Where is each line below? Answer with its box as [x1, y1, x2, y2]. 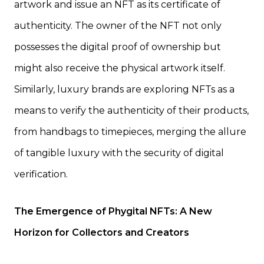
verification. [14, 169, 68, 180]
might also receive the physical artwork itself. [14, 62, 225, 74]
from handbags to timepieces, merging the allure [14, 126, 246, 138]
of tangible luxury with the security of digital [14, 147, 224, 159]
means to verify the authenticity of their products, [14, 105, 249, 117]
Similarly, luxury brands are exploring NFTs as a [14, 84, 235, 95]
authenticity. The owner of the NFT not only [14, 20, 222, 32]
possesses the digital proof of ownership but [14, 41, 221, 53]
